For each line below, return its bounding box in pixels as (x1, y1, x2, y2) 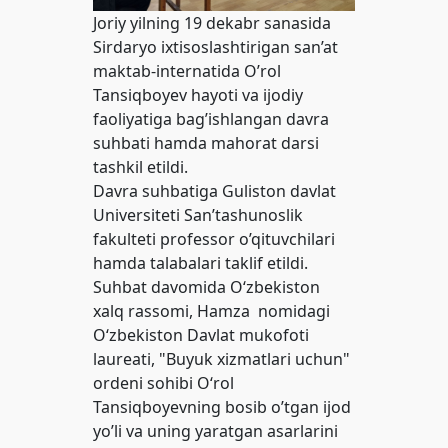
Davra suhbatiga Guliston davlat (93, 179, 337, 202)
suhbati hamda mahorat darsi (93, 131, 320, 154)
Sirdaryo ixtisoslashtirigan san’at (93, 35, 339, 58)
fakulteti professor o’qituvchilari (93, 227, 336, 250)
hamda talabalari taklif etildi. (93, 251, 309, 274)
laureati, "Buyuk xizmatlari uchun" (93, 347, 351, 370)
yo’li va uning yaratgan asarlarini (93, 419, 339, 442)
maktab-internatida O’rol (93, 59, 282, 82)
